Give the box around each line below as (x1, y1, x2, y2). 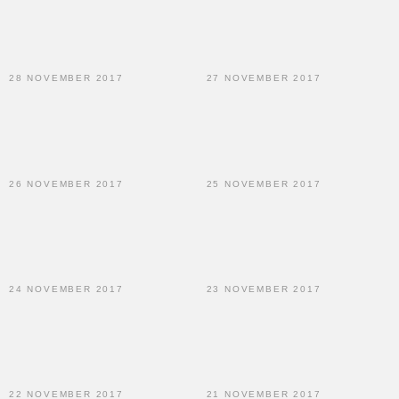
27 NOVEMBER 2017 (206, 73, 322, 84)
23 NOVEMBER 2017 (206, 283, 322, 294)
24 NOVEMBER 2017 (9, 283, 124, 294)
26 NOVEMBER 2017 (9, 178, 124, 189)
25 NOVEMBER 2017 (206, 178, 322, 189)
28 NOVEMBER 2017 (9, 73, 124, 84)
